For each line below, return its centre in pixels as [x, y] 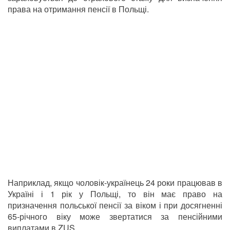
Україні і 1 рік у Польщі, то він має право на [115, 194]
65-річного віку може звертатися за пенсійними [115, 217]
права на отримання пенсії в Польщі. [78, 9]
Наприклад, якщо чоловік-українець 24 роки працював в [115, 183]
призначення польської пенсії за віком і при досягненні [115, 205]
